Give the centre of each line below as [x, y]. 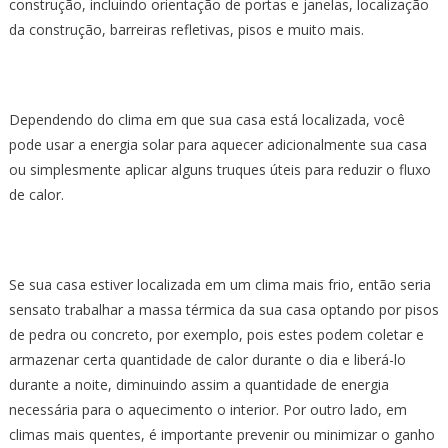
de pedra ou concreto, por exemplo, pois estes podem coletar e [216, 334]
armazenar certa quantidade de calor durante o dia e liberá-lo [207, 359]
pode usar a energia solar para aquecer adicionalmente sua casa [217, 144]
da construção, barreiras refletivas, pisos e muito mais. [188, 29]
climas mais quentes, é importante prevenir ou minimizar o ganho [221, 434]
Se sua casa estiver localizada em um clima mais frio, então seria [219, 284]
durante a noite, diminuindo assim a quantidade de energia [198, 384]
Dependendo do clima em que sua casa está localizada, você [206, 119]
